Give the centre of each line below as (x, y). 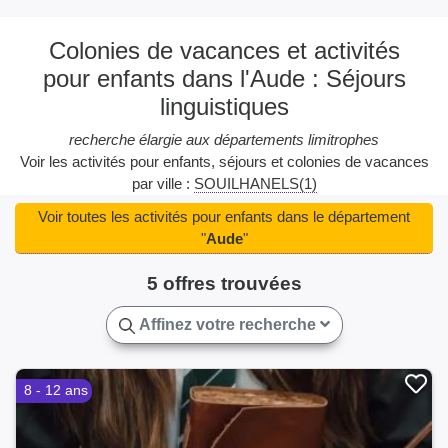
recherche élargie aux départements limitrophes (224, 140)
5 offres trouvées (224, 284)
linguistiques (224, 107)
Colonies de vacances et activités (224, 51)
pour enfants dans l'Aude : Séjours (224, 79)
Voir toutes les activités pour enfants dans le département (224, 217)
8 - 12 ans (56, 391)
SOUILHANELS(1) (255, 184)
